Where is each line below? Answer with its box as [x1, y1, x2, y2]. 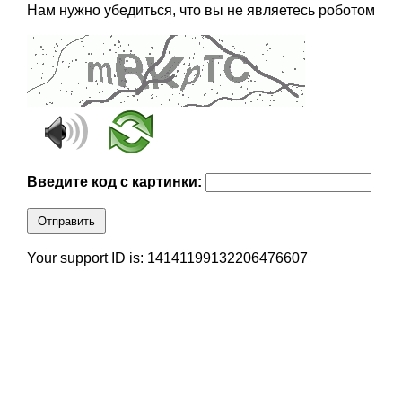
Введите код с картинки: [26, 174, 205, 190]
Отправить [37, 214, 95, 229]
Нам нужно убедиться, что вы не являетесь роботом [26, 3, 375, 19]
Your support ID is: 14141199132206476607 [26, 250, 308, 267]
